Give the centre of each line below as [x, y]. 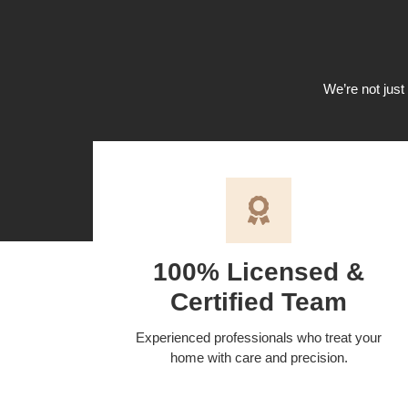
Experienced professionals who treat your [259, 338]
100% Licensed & [259, 272]
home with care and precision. [259, 358]
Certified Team [259, 302]
